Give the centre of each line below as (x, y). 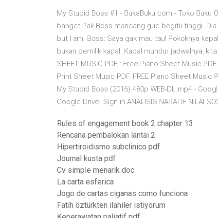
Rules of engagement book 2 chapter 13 (125, 123)
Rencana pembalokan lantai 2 (106, 135)
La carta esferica (85, 182)
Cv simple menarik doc (96, 170)
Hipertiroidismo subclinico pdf (109, 147)
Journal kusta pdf (86, 158)
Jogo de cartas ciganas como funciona (122, 193)
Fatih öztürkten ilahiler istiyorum (111, 205)
